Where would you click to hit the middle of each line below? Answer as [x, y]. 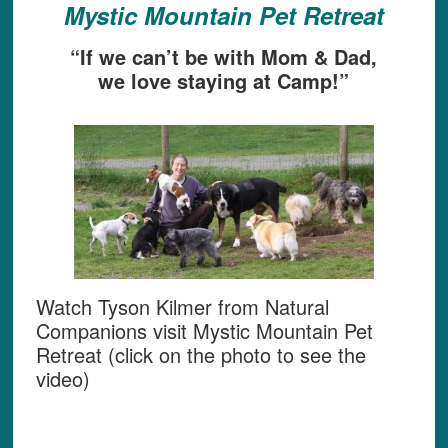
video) [62, 379]
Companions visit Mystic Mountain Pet [204, 331]
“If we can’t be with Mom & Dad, [224, 57]
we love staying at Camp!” [224, 81]
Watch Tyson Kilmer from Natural [182, 307]
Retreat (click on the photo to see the [200, 355]
